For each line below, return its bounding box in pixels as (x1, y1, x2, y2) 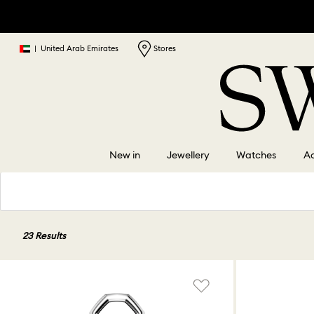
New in (109, 149, 140, 162)
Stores (151, 43, 176, 53)
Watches (236, 149, 277, 162)
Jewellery (166, 149, 210, 162)
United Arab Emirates (39, 43, 121, 53)
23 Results (22, 230, 66, 242)
